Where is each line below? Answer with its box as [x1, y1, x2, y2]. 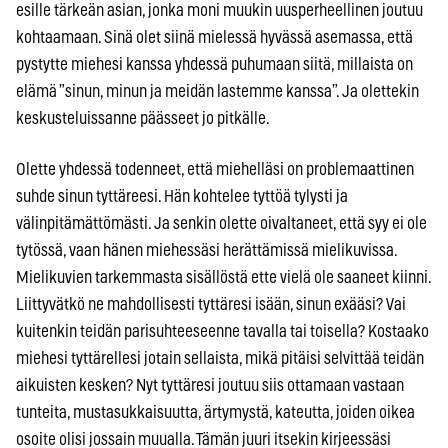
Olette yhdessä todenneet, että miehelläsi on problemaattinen [16, 160, 414, 178]
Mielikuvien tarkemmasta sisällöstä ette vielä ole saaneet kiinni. [16, 268, 431, 286]
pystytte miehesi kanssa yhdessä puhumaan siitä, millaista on [16, 55, 413, 73]
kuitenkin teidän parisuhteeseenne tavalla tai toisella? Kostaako [16, 322, 429, 340]
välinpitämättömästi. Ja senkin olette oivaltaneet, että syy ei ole [16, 214, 427, 232]
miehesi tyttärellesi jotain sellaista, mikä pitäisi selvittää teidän [16, 349, 424, 367]
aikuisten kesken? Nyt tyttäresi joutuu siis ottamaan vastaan [16, 376, 404, 394]
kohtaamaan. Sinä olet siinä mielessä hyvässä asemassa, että [16, 28, 413, 46]
